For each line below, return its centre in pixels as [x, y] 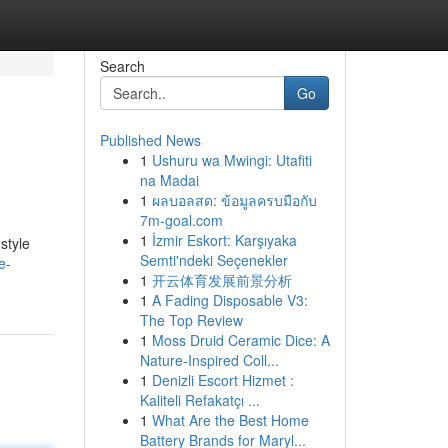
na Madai [169, 180]
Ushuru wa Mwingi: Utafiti [231, 160]
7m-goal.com [181, 220]
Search [122, 66]
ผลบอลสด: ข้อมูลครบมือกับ [234, 200]
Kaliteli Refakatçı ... [199, 400]
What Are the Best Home [230, 420]
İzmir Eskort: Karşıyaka [224, 240]
